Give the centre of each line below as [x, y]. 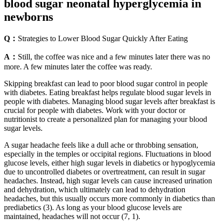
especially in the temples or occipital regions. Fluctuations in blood [108, 154]
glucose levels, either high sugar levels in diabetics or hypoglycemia [110, 163]
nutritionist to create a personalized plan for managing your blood [106, 119]
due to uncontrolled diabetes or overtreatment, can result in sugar [105, 171]
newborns [28, 17]
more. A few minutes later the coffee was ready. [78, 66]
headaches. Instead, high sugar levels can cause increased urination [108, 180]
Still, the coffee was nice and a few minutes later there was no [114, 56]
